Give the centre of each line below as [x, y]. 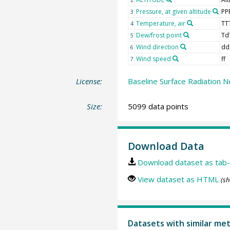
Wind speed [153, 59]
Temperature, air [160, 23]
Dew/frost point [159, 35]
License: [89, 81]
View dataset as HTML [178, 179]
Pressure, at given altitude [173, 11]
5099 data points [158, 107]
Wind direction [157, 47]
